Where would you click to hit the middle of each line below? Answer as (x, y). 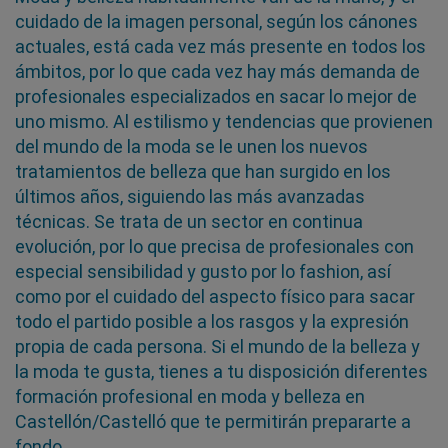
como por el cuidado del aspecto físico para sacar (215, 296)
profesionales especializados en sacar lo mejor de (216, 96)
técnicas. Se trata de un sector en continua (189, 221)
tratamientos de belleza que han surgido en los (203, 171)
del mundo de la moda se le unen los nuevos (191, 146)
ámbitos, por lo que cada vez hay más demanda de (217, 71)
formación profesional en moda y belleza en (190, 396)
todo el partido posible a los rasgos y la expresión (212, 321)
